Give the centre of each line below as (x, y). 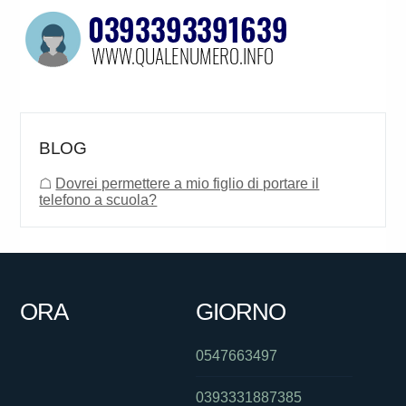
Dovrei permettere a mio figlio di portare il (188, 184)
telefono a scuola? (98, 200)
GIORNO (240, 312)
